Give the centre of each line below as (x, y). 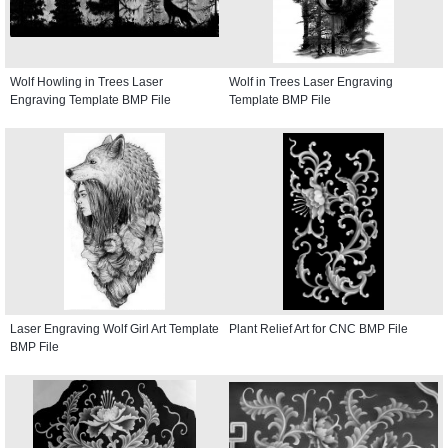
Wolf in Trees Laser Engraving (311, 81)
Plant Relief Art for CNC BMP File (318, 328)
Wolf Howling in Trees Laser (86, 81)
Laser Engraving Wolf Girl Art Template (114, 328)
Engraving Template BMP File (90, 99)
